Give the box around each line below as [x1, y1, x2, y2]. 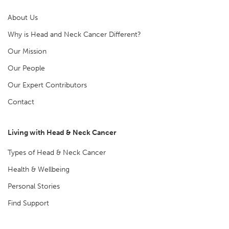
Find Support [8, 199, 49, 208]
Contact [8, 98, 34, 107]
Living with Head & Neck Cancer [8, 128, 117, 138]
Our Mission [8, 47, 47, 56]
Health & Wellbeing [8, 165, 70, 174]
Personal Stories [8, 182, 60, 191]
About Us [8, 13, 38, 22]
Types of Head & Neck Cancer [8, 148, 106, 157]
